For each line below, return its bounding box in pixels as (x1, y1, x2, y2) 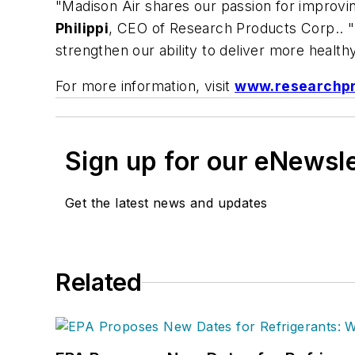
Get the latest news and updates (65, 195, 268, 212)
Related (55, 268, 142, 297)
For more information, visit (55, 78, 235, 95)
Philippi (55, 19, 109, 36)
